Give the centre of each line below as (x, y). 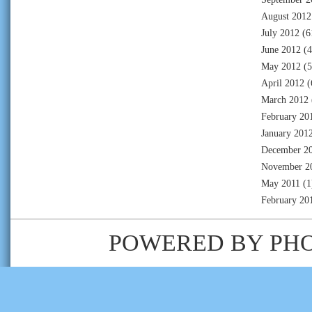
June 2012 (281, 49)
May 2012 (281, 66)
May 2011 (281, 183)
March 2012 (285, 100)
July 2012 (280, 33)
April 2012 (283, 83)
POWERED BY (189, 242)
